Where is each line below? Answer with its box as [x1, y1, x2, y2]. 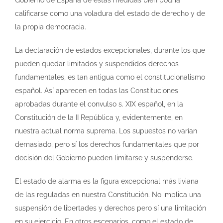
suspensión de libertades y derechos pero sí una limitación [15, 204, 206, 212]
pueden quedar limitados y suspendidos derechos [15, 59, 179, 68]
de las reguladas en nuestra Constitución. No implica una [15, 190, 201, 199]
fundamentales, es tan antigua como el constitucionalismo [15, 73, 205, 81]
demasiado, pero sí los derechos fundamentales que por [15, 140, 199, 148]
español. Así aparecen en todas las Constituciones [15, 86, 178, 95]
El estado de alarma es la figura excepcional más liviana [15, 177, 199, 185]
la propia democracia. [15, 22, 86, 31]
